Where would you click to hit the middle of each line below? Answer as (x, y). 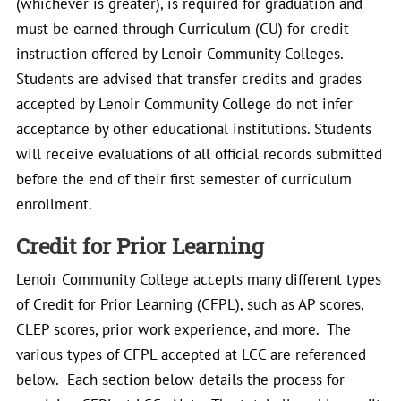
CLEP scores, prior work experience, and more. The (183, 329)
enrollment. (54, 204)
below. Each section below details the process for (180, 380)
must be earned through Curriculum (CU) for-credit (183, 29)
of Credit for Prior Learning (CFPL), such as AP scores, (190, 304)
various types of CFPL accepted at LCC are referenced (191, 354)
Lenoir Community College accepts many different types (199, 279)
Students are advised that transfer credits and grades (189, 79)
